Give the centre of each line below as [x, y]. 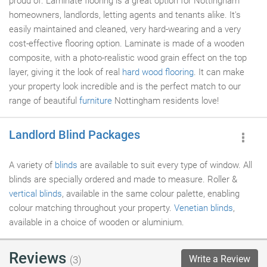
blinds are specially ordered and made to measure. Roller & [123, 179]
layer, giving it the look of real [66, 72]
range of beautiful [44, 101]
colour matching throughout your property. [91, 208]
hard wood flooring [158, 72]
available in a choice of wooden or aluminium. [97, 222]
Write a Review [220, 259]
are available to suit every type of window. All [165, 165]
